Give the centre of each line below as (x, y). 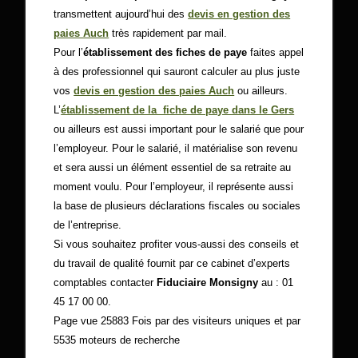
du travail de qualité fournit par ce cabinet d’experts (172, 263)
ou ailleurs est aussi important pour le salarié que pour (179, 129)
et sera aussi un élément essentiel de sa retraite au (173, 167)
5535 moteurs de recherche (117, 340)
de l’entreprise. (88, 225)
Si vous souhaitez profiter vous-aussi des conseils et (177, 244)
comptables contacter (105, 282)
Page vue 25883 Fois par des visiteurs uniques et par (177, 321)
